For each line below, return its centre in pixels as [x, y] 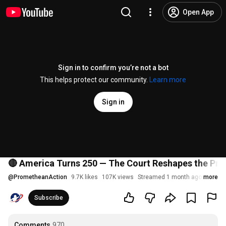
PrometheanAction [40, 177]
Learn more [168, 80]
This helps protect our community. [95, 80]
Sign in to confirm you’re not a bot [113, 68]
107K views [118, 177]
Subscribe [49, 198]
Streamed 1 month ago [170, 177]
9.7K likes [84, 177]
